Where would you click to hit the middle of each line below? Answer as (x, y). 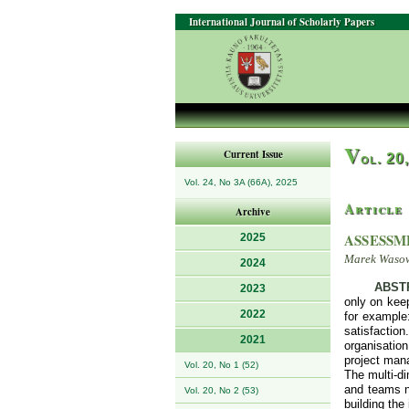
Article (373, 208)
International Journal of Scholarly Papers (282, 22)
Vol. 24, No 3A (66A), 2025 (241, 182)
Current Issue (253, 154)
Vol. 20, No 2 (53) (221, 390)
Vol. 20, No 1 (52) (221, 365)
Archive (253, 212)
